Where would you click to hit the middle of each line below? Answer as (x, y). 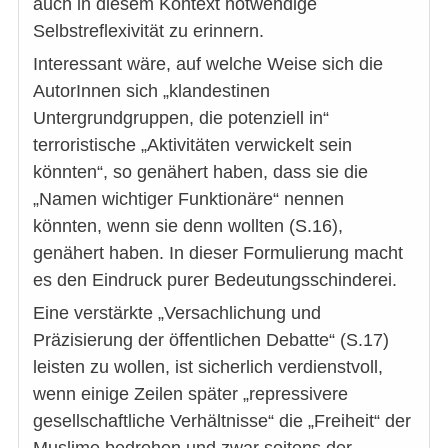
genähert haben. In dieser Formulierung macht (218, 253)
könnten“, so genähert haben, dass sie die (200, 172)
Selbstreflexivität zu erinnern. (148, 31)
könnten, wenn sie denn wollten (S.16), (188, 226)
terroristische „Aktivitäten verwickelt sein (192, 145)
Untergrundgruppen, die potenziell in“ (181, 118)
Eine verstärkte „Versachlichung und (177, 313)
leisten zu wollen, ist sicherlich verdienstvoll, (208, 367)
